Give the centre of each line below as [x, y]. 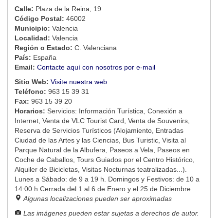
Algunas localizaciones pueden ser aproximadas [98, 199]
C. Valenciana [96, 48]
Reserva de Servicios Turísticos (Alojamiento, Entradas [99, 131]
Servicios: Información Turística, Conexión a [115, 111]
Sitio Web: [33, 82]
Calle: [25, 9]
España [45, 58]
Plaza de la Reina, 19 [68, 9]
